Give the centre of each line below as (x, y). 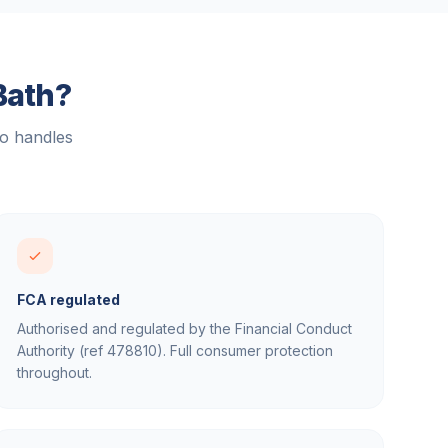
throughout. (54, 372)
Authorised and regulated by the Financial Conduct (184, 328)
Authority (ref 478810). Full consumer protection (175, 350)
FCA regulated (68, 299)
